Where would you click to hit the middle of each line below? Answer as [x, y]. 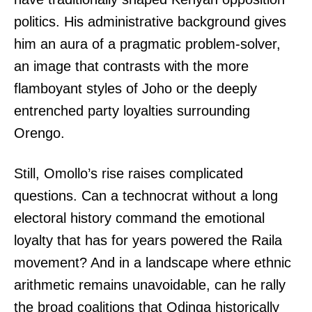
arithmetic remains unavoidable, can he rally [150, 285]
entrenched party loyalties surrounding [132, 111]
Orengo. [39, 133]
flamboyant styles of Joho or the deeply [135, 89]
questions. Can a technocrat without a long [146, 196]
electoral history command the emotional [139, 218]
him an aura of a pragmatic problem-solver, [147, 44]
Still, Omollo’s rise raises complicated [128, 174]
